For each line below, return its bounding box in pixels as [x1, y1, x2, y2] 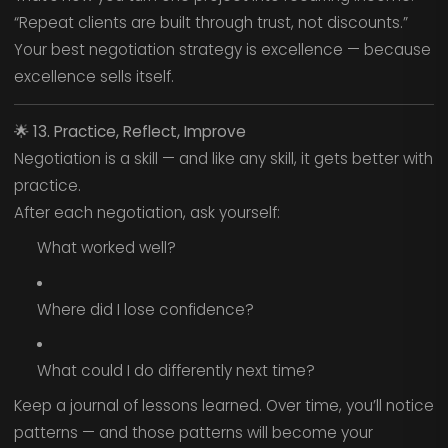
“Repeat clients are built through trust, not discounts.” [13, 12, 408, 34]
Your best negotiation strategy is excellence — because [13, 39, 431, 61]
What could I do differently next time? [36, 360, 315, 382]
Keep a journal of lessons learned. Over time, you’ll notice [13, 395, 434, 417]
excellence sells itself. [13, 66, 174, 88]
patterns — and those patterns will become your [13, 422, 373, 444]
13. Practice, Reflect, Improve [32, 121, 246, 143]
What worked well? [36, 237, 176, 259]
